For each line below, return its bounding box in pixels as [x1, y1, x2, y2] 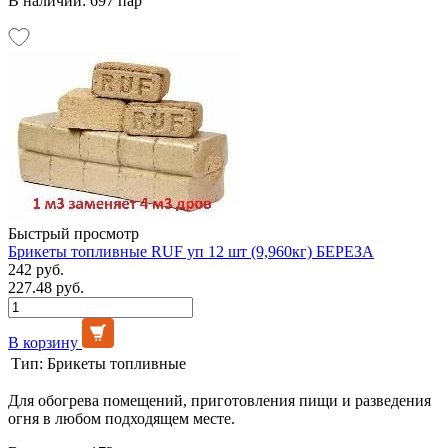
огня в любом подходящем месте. [8, 409, 235, 427]
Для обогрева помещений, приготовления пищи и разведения [8, 391, 431, 409]
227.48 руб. [8, 278, 84, 296]
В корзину [8, 333, 78, 351]
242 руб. [8, 260, 64, 278]
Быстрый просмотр [8, 224, 139, 242]
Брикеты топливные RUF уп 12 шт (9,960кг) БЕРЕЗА [8, 242, 374, 260]
